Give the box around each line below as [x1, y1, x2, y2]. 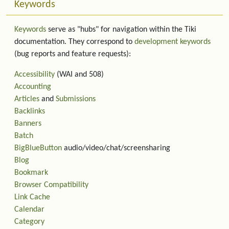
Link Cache [14, 193, 50, 201]
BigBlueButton [14, 144, 62, 152]
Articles [14, 95, 39, 103]
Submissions [56, 95, 96, 103]
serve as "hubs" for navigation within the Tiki [46, 26, 196, 34]
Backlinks [14, 107, 45, 116]
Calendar [14, 205, 44, 214]
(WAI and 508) [55, 71, 104, 79]
